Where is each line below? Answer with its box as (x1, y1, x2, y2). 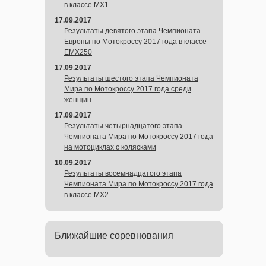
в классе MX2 (64, 191, 109, 199)
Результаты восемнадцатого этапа (64, 169, 182, 178)
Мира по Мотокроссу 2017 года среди (64, 85, 191, 93)
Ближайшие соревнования (55, 230, 173, 240)
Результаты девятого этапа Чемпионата (64, 27, 201, 35)
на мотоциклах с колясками (64, 143, 156, 151)
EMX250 (64, 48, 92, 56)
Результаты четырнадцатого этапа (64, 122, 182, 130)
